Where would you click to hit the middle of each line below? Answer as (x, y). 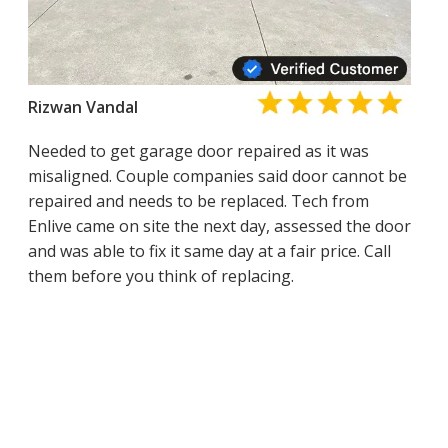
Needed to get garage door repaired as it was (198, 151)
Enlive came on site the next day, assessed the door (219, 226)
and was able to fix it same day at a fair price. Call (209, 251)
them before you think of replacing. (160, 276)
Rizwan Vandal (82, 106)
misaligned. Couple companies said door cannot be (217, 176)
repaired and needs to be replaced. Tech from (198, 201)
